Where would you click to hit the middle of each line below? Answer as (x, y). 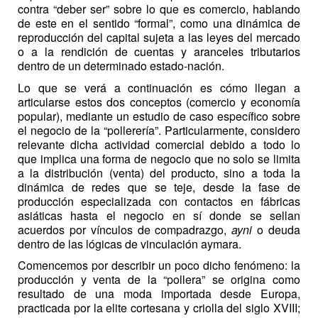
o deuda (276, 229)
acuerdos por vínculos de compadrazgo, (125, 229)
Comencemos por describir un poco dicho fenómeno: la (159, 265)
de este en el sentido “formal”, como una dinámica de (159, 23)
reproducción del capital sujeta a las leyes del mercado (159, 37)
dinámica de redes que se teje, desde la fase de (159, 187)
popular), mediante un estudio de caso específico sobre (159, 116)
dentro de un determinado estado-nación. (121, 65)
